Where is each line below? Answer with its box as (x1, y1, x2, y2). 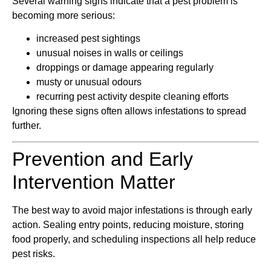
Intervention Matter (12, 171, 175, 194)
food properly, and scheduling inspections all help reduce (12, 234, 256, 245)
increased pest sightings (36, 33, 140, 44)
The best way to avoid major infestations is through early (12, 205, 252, 216)
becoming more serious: (12, 10, 115, 21)
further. (12, 120, 41, 131)
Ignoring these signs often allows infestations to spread (12, 106, 246, 117)
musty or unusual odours (36, 77, 142, 88)
